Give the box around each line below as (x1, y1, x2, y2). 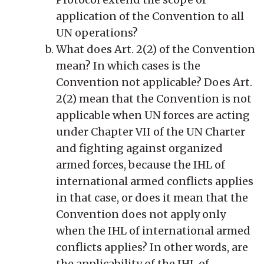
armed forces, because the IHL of (56, 157, 225, 171)
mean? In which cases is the (56, 58, 200, 72)
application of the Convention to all (56, 9, 244, 23)
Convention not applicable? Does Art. (56, 75, 252, 89)
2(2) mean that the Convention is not (56, 91, 252, 105)
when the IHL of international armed (56, 223, 250, 237)
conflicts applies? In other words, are (56, 240, 248, 254)
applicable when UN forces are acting (56, 108, 250, 122)
